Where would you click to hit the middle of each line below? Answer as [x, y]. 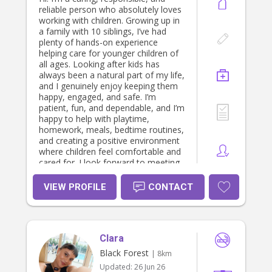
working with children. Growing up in [109, 21]
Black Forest [124, 253]
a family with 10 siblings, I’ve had [103, 32]
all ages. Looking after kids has [99, 64]
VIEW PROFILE [75, 187]
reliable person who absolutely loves [110, 10]
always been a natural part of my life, [112, 75]
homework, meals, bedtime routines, [111, 130]
